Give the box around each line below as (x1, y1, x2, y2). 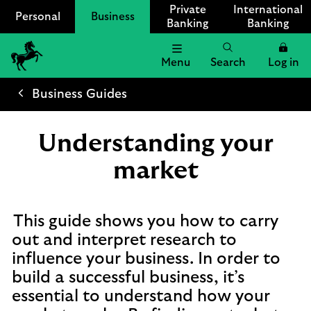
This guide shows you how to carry (13, 213, 278, 230)
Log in (267, 57, 299, 68)
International (233, 4, 303, 15)
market (112, 158, 199, 183)
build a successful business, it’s (12, 269, 244, 286)
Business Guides (32, 87, 127, 101)
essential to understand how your (12, 288, 270, 305)
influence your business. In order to (12, 251, 280, 267)
